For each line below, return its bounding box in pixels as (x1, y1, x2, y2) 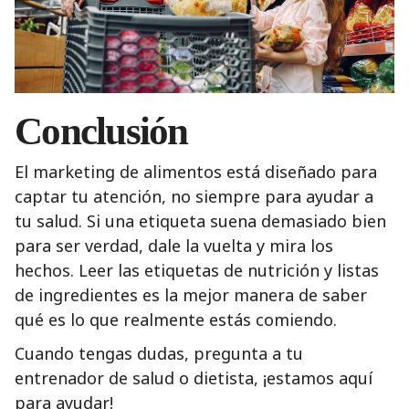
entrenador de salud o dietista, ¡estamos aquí (15, 367, 372, 390)
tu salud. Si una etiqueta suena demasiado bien (15, 210, 386, 233)
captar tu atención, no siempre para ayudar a (15, 185, 373, 208)
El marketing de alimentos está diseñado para (15, 161, 377, 184)
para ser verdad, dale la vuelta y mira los (15, 235, 333, 257)
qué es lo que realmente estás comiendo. (15, 309, 337, 331)
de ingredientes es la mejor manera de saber (15, 284, 367, 307)
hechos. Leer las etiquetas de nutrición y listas (15, 259, 379, 282)
